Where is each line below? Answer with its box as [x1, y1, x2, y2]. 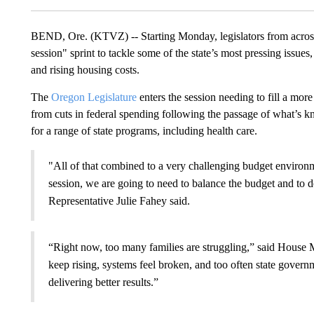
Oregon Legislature [48, 90, 137, 103]
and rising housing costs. [30, 63, 139, 76]
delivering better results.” [48, 275, 158, 288]
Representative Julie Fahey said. [48, 194, 190, 207]
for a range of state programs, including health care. [30, 124, 257, 137]
